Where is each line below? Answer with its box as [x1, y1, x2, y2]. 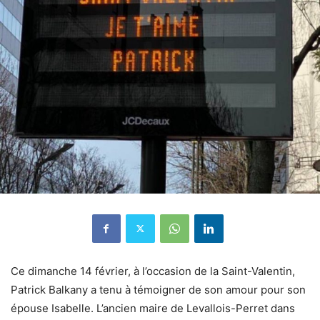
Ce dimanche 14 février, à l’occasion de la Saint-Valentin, [11, 264, 295, 278]
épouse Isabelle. [11, 301, 96, 315]
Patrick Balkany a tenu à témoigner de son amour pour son [11, 282, 306, 296]
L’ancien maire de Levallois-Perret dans [96, 301, 295, 315]
